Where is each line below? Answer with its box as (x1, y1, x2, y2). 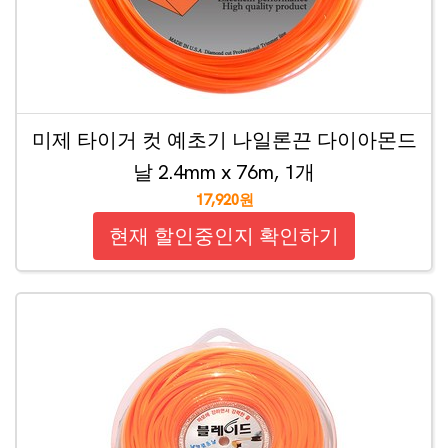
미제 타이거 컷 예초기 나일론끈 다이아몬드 (31, 127, 417, 153)
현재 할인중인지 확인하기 (109, 223, 339, 249)
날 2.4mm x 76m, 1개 (133, 159, 315, 185)
